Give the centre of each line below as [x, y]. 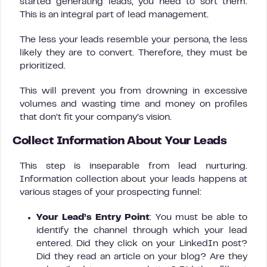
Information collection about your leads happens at [133, 179]
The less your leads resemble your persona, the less [133, 40]
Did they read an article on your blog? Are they [142, 257]
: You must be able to [198, 218]
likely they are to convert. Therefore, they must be [133, 53]
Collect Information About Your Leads [120, 142]
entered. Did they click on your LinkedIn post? [142, 244]
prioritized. [43, 66]
